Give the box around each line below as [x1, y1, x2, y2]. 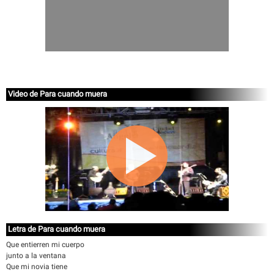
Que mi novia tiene [6, 262, 67, 271]
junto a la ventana [6, 251, 66, 260]
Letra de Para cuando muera [8, 224, 105, 234]
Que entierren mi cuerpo [6, 240, 84, 249]
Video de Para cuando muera [8, 89, 107, 98]
